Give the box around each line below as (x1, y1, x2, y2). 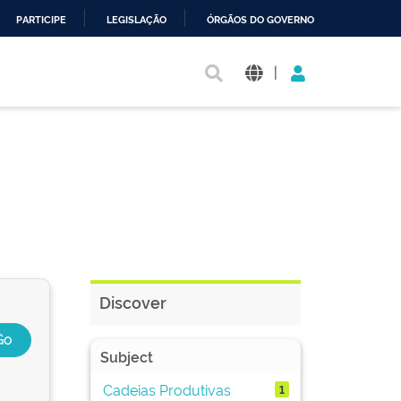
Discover (99, 291, 166, 312)
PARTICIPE (16, 14, 66, 26)
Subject (100, 346, 153, 366)
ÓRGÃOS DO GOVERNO (207, 14, 314, 26)
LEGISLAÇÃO (107, 14, 166, 26)
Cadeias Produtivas (102, 379, 231, 399)
